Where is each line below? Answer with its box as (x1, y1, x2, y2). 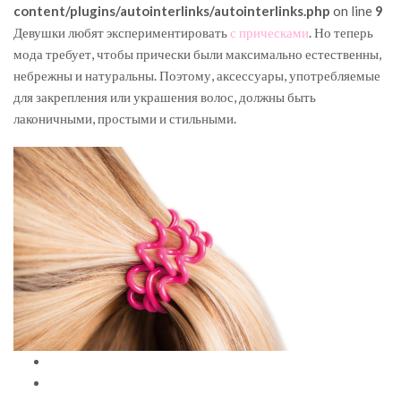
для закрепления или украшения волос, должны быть (13, 88, 316, 105)
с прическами (230, 23, 309, 40)
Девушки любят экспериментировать (13, 23, 230, 40)
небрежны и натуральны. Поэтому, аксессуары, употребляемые (13, 66, 380, 83)
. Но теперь (309, 23, 373, 40)
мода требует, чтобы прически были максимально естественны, (13, 45, 381, 62)
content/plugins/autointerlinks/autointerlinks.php (13, 2, 330, 19)
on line (330, 2, 375, 19)
